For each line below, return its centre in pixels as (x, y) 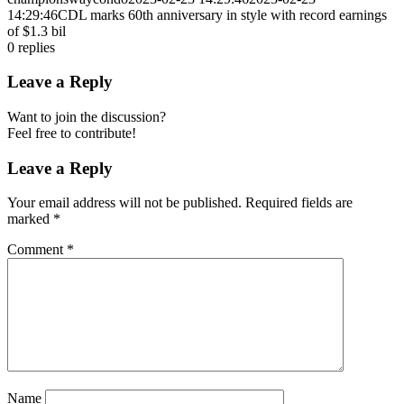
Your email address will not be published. (124, 203)
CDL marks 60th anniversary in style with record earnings (222, 14)
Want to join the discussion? (87, 117)
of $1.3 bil (37, 31)
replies (37, 47)
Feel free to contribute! (72, 133)
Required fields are (299, 203)
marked (30, 219)
